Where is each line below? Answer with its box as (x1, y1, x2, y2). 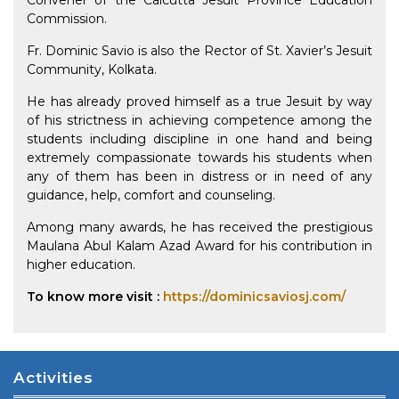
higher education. (27, 256, 135, 273)
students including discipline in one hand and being (27, 131, 372, 148)
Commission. (27, 11, 107, 28)
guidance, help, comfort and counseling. (27, 187, 275, 204)
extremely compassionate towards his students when (27, 150, 372, 167)
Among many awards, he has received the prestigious (27, 219, 372, 236)
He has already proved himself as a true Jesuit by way (27, 94, 372, 110)
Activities (13, 369, 94, 387)
